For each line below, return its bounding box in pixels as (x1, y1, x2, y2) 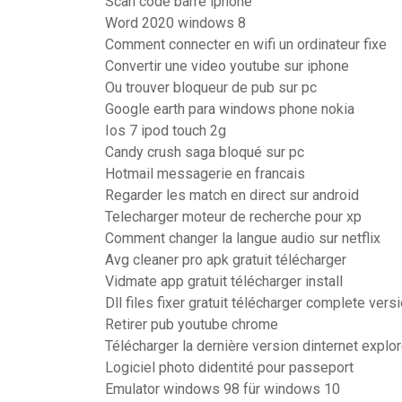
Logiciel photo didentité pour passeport (105, 359, 354, 376)
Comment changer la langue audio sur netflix (105, 230, 380, 247)
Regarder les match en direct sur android (105, 187, 359, 204)
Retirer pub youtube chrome (105, 316, 278, 333)
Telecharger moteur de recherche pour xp (105, 208, 362, 225)
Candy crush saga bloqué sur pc (105, 144, 304, 161)
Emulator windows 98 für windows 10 (105, 380, 340, 398)
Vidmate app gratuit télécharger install (105, 273, 343, 290)
